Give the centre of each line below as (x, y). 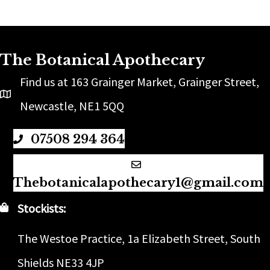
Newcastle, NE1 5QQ (72, 106)
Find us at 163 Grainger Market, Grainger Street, (140, 82)
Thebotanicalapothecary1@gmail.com (138, 182)
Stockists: (42, 209)
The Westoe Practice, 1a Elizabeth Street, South (139, 239)
